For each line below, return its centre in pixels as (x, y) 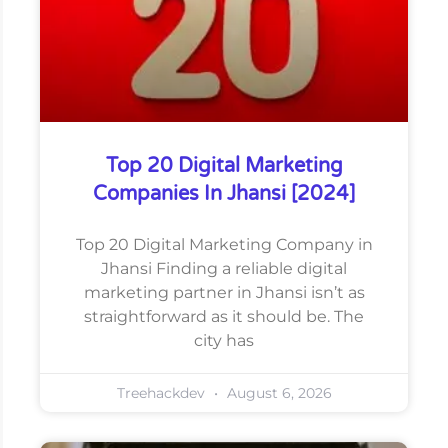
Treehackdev (162, 392)
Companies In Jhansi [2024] (224, 193)
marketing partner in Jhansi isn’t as (224, 292)
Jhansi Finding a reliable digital (224, 268)
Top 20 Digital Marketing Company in (224, 244)
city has (224, 340)
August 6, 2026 (277, 392)
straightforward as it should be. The (224, 316)
